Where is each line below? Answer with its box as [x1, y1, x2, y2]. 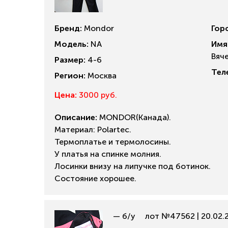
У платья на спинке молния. [54, 149, 161, 159]
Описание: [54, 112, 97, 122]
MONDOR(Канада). [97, 112, 171, 122]
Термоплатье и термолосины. [54, 136, 171, 147]
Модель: [54, 39, 89, 49]
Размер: [54, 55, 85, 65]
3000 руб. [77, 90, 117, 100]
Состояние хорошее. [54, 173, 136, 183]
